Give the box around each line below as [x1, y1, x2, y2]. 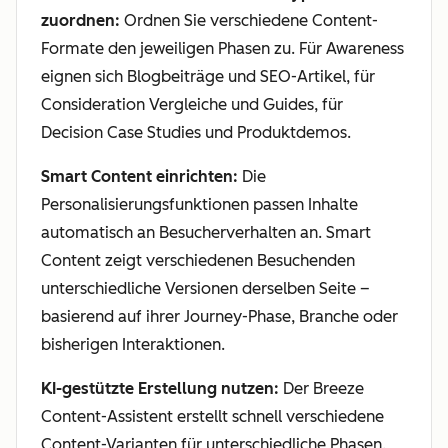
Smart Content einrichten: [41, 167, 238, 187]
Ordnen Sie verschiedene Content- [120, 11, 378, 31]
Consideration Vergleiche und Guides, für [41, 95, 343, 115]
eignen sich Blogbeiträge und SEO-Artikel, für [41, 67, 375, 87]
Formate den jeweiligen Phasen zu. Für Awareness [41, 39, 404, 59]
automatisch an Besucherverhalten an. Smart [41, 223, 371, 243]
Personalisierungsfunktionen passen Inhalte [41, 195, 358, 215]
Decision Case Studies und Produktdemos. [41, 123, 351, 143]
